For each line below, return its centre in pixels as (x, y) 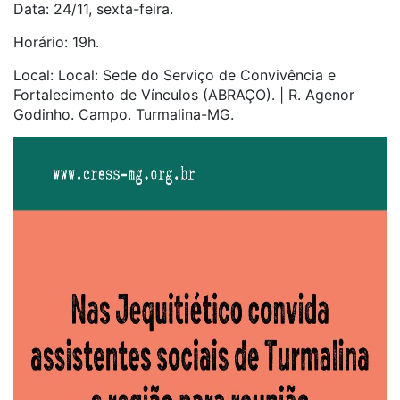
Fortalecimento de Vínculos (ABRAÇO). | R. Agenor (184, 95)
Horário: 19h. (56, 42)
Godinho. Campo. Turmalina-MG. (124, 114)
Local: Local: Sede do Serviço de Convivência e (175, 75)
